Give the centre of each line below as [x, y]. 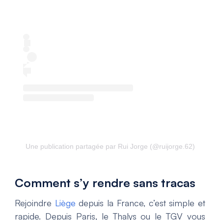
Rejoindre [35, 203]
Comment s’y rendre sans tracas [105, 183]
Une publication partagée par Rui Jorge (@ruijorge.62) [110, 147]
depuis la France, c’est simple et [140, 203]
